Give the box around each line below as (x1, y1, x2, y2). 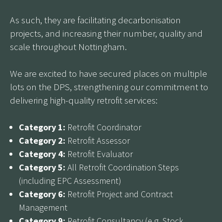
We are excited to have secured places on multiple (10, 67, 207, 79)
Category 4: (19, 148, 65, 160)
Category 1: (19, 121, 65, 133)
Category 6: (19, 188, 65, 200)
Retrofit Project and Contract (65, 188, 173, 200)
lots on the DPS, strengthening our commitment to (10, 80, 208, 93)
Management (19, 201, 67, 213)
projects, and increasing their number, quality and (10, 27, 203, 39)
